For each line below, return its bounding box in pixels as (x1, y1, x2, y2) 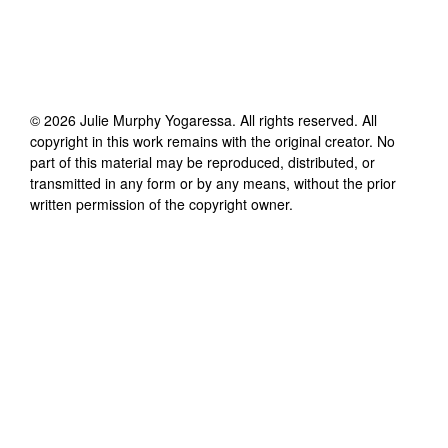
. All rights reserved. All (232, 109, 377, 130)
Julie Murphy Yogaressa (80, 109, 232, 130)
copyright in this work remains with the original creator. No (30, 130, 395, 151)
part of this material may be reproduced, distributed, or (30, 151, 375, 172)
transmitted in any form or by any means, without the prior (30, 172, 396, 193)
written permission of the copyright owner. (30, 193, 293, 214)
